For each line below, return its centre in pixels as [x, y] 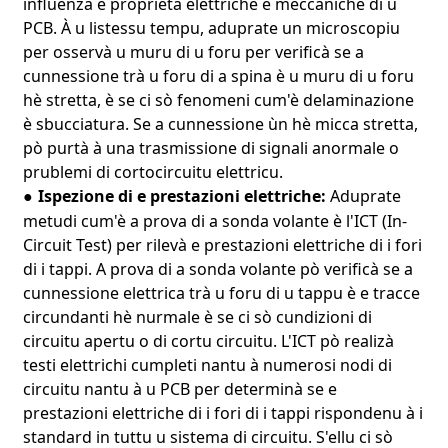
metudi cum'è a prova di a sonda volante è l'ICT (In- [214, 220]
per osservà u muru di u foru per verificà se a [193, 51]
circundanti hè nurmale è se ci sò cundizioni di [197, 316]
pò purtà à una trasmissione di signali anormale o [210, 147]
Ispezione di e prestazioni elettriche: [183, 195]
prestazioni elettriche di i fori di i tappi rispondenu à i [222, 412]
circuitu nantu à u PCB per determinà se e [179, 388]
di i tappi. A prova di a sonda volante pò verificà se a [217, 268]
